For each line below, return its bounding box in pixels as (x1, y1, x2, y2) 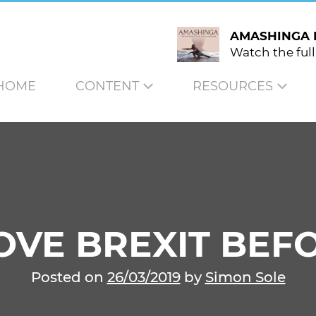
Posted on (30, 268, 107, 286)
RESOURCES (193, 78, 273, 94)
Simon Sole (205, 268, 286, 286)
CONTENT (75, 78, 139, 94)
